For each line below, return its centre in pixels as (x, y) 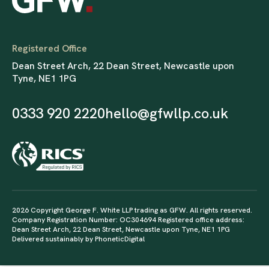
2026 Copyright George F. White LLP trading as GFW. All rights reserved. (132, 210)
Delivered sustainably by (53, 239)
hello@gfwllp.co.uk (167, 113)
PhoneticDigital (120, 239)
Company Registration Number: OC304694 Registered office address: (128, 220)
